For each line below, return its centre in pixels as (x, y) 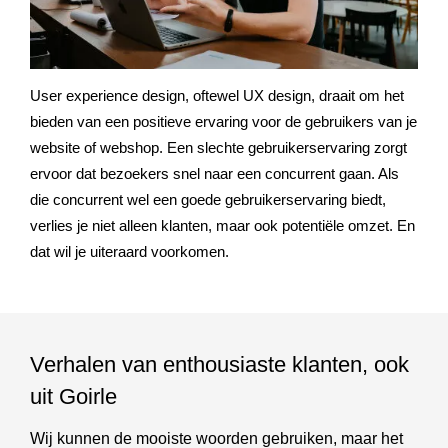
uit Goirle (73, 396)
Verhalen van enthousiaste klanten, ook (219, 364)
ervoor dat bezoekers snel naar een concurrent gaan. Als (214, 173)
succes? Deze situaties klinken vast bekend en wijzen (206, 17)
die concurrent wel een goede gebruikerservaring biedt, (208, 199)
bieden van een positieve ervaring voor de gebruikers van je (223, 121)
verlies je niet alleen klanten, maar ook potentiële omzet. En (222, 225)
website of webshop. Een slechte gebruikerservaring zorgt (218, 147)
